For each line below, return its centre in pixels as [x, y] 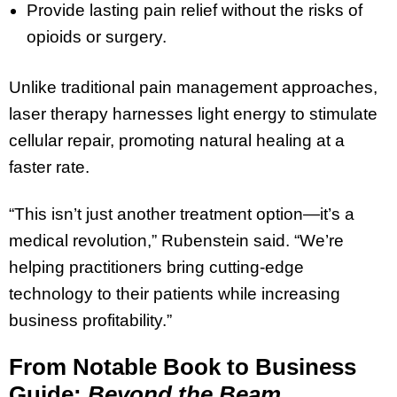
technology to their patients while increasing [175, 293]
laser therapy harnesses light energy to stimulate [193, 113]
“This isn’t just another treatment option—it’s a [182, 214]
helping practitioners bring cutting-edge [156, 267]
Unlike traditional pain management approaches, [193, 87]
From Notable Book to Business [183, 367]
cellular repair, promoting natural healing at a [177, 140]
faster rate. [49, 167]
